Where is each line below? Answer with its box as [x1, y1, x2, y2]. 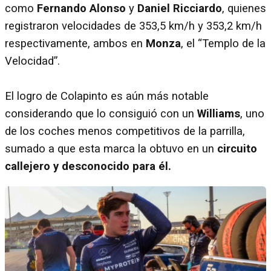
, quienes [222, 1, 266, 15]
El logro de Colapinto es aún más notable [5, 89, 209, 103]
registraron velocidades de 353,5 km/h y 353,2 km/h [5, 19, 262, 33]
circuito [217, 142, 257, 155]
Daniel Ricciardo [137, 1, 222, 15]
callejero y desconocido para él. [5, 159, 171, 173]
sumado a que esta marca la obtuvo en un [5, 142, 217, 155]
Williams [197, 106, 240, 120]
